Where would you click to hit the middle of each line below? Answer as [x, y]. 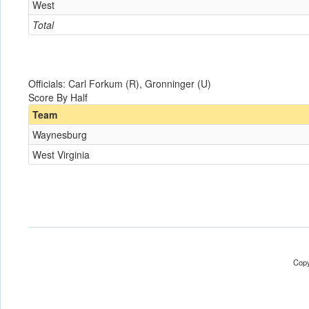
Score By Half [58, 97]
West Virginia [61, 154]
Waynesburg [60, 134]
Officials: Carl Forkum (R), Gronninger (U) [120, 83]
